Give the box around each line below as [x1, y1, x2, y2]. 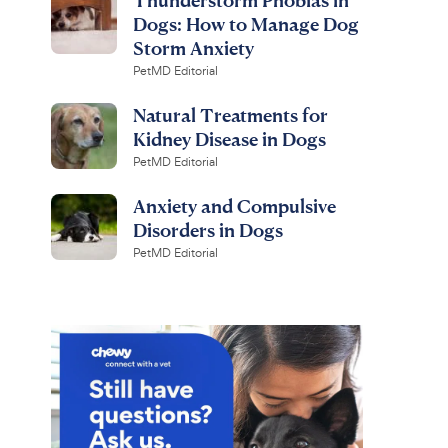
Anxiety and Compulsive [132, 194, 336, 217]
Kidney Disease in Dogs [132, 127, 326, 150]
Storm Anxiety [132, 36, 254, 59]
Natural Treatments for [132, 103, 328, 126]
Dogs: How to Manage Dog [132, 12, 359, 35]
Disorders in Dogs [132, 218, 283, 241]
